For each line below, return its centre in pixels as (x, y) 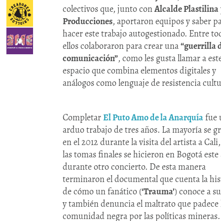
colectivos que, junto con (109, 9)
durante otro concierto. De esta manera (134, 167)
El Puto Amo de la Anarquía (153, 118)
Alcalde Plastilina (186, 9)
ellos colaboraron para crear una (122, 46)
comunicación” (90, 58)
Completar (83, 118)
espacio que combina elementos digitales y (139, 71)
